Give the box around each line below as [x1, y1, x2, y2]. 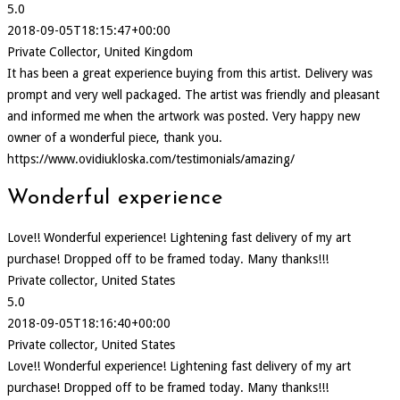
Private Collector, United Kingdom [7, 44, 193, 59]
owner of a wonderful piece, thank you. [7, 129, 222, 145]
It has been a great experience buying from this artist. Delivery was [7, 65, 372, 80]
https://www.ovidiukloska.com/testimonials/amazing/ [7, 151, 295, 166]
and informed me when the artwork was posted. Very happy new [7, 108, 360, 123]
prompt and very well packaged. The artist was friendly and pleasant [7, 87, 379, 102]
